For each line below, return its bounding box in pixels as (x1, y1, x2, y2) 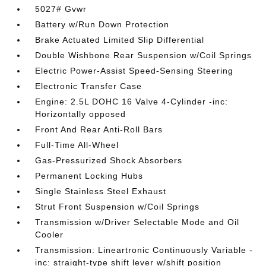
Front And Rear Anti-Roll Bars (35, 125, 163, 134)
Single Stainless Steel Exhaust (35, 186, 167, 196)
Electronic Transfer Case (35, 81, 142, 91)
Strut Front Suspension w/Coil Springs (35, 202, 200, 211)
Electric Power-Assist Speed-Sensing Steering (35, 66, 234, 75)
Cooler (35, 230, 64, 239)
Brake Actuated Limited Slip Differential (35, 35, 205, 45)
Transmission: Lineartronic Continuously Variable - (35, 245, 254, 255)
